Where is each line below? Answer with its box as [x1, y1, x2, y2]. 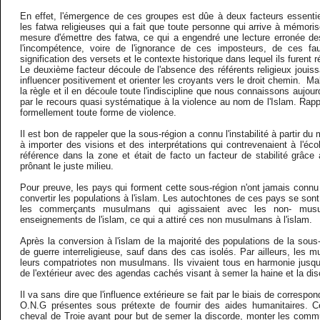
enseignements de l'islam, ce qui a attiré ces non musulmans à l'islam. [20, 214, 313, 226]
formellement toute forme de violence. [20, 107, 177, 119]
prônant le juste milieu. [20, 161, 114, 172]
